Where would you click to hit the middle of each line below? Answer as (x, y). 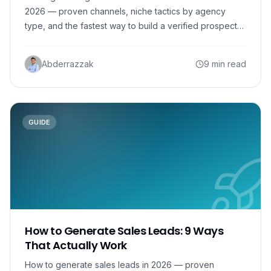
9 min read (225, 64)
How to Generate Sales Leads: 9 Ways (124, 231)
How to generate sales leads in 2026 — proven (119, 265)
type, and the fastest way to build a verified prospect (131, 26)
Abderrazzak (68, 64)
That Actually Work (76, 245)
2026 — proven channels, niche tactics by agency (125, 11)
